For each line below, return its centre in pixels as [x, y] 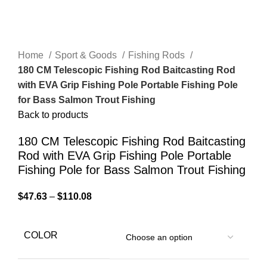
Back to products [53, 115]
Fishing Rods [158, 55]
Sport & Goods [87, 55]
